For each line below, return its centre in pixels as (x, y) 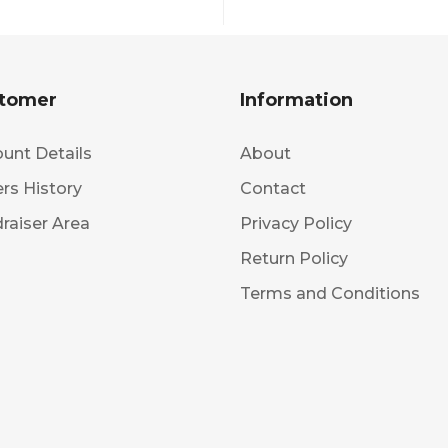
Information (297, 99)
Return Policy (294, 258)
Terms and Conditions (330, 293)
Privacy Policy (296, 223)
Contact (273, 188)
